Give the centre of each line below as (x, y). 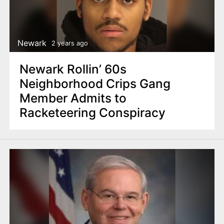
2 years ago (69, 43)
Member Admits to (73, 98)
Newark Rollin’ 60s (73, 69)
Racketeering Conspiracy (92, 112)
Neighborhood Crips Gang (95, 83)
